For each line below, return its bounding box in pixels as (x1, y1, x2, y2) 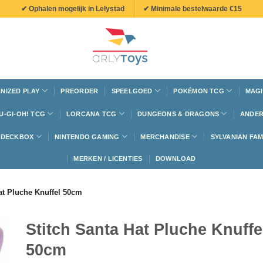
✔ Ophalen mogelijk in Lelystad (21, 4, 124, 13)
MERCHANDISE (140, 133, 190, 140)
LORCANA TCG (66, 110, 117, 117)
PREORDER (60, 87, 99, 95)
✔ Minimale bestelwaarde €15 (143, 4, 242, 13)
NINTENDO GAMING (55, 133, 120, 140)
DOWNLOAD (155, 155, 196, 162)
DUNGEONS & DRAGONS (137, 110, 220, 117)
